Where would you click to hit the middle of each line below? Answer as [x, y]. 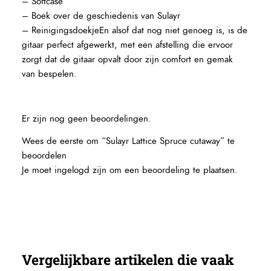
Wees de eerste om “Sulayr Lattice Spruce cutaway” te [129, 141]
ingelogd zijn [81, 170]
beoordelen [44, 155]
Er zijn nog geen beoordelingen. [87, 119]
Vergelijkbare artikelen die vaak [128, 260]
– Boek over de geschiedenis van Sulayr [101, 16]
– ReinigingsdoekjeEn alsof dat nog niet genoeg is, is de [135, 31]
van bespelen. [50, 74]
